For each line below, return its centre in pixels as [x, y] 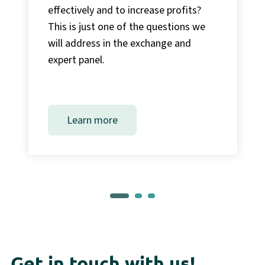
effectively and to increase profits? [124, 10]
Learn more [92, 120]
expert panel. [76, 59]
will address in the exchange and [119, 43]
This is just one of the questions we [126, 26]
